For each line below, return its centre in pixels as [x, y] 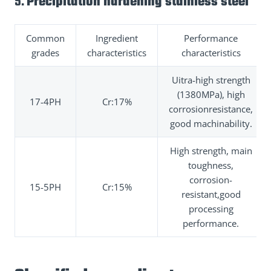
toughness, [211, 165]
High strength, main [211, 150]
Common [45, 38]
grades [45, 52]
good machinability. [211, 123]
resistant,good [211, 194]
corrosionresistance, [211, 109]
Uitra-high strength [211, 80]
